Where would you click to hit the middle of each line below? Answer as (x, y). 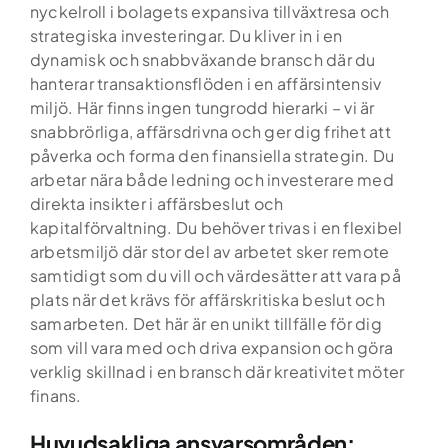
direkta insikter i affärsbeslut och (157, 203)
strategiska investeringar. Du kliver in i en (186, 35)
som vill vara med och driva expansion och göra (212, 347)
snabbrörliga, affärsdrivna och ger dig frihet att (210, 131)
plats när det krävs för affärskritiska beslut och (207, 299)
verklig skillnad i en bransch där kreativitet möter (217, 371)
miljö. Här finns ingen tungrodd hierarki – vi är (202, 107)
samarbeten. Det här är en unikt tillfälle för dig (206, 323)
